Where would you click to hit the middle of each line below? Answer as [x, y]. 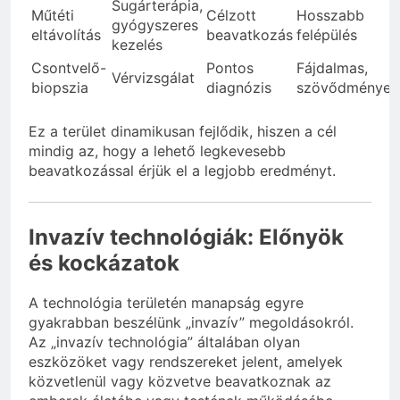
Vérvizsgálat [153, 77]
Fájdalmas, [332, 67]
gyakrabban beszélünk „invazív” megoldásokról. [191, 323]
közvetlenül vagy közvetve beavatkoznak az [180, 382]
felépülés [327, 34]
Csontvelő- [69, 67]
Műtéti [53, 15]
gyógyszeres [155, 25]
